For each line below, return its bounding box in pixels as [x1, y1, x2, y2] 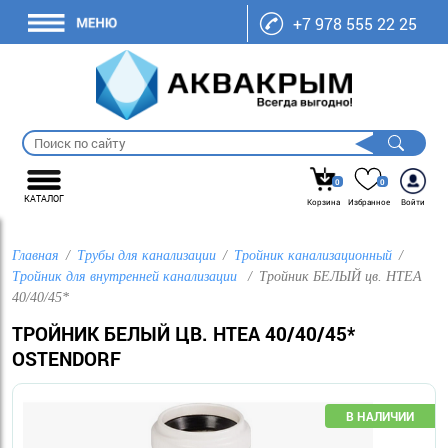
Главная [12, 248, 59, 263]
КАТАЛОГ [24, 193, 64, 204]
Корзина [306, 197, 340, 207]
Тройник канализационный [234, 248, 392, 263]
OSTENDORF [12, 346, 121, 371]
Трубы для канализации [77, 248, 216, 263]
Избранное [348, 197, 390, 207]
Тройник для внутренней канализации [12, 269, 241, 284]
